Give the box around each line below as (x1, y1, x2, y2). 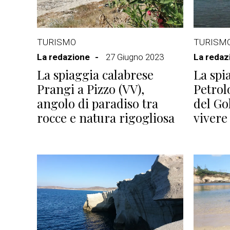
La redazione (37, 52, 90, 62)
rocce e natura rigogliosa (37, 109, 175, 126)
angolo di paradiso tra (37, 95, 158, 111)
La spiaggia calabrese (37, 66, 154, 83)
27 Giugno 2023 (106, 52, 164, 62)
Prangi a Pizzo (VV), (37, 81, 144, 97)
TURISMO (37, 37, 76, 47)
